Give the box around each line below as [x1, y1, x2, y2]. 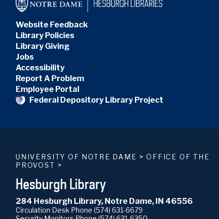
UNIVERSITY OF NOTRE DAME [16, 152, 137, 161]
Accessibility [16, 63, 65, 72]
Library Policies [16, 30, 74, 40]
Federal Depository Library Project [29, 95, 163, 105]
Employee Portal [16, 84, 79, 94]
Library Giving [16, 41, 69, 51]
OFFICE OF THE [146, 152, 210, 161]
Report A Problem [16, 73, 84, 83]
